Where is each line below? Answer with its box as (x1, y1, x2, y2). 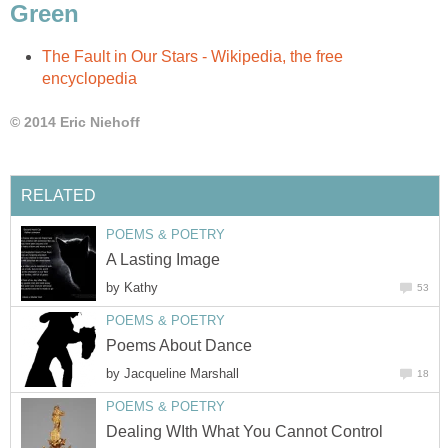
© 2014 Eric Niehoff (10, 114, 140, 130)
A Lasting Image (106, 250, 220, 268)
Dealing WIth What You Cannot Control (106, 422, 383, 440)
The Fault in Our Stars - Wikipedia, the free (42, 47, 343, 65)
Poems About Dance (106, 336, 252, 354)
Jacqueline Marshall (124, 365, 239, 381)
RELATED (21, 187, 96, 205)
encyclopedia (42, 69, 137, 87)
